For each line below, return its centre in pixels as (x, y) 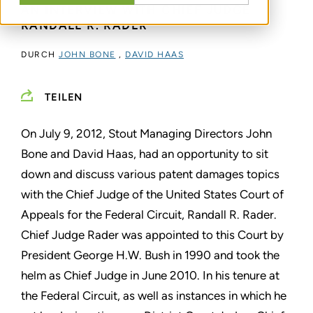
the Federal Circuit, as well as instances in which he (154, 296)
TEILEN (64, 97)
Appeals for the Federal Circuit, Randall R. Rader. (149, 214)
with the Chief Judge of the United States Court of (152, 194)
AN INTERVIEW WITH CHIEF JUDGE (136, 10)
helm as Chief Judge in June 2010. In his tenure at (150, 275)
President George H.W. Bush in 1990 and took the (150, 255)
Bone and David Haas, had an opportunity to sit (145, 154)
